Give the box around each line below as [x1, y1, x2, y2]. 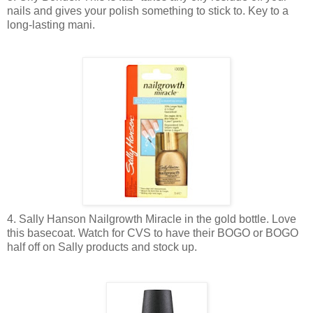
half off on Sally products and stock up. [7, 241, 197, 254]
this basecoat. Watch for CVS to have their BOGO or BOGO [7, 227, 298, 240]
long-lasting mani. [7, 19, 95, 31]
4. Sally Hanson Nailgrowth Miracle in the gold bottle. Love [7, 213, 296, 226]
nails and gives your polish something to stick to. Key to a [7, 5, 289, 17]
